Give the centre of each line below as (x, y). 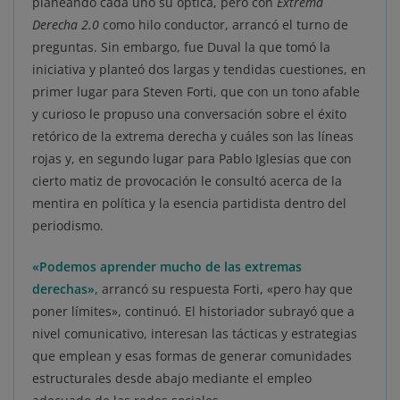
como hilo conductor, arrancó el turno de (225, 25)
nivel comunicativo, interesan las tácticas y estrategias (195, 334)
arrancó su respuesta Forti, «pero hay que (227, 289)
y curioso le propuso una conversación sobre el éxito (189, 114)
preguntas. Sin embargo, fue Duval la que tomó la (181, 47)
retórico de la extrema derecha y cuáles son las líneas (193, 137)
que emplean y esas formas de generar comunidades (192, 356)
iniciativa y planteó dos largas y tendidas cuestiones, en (199, 70)
